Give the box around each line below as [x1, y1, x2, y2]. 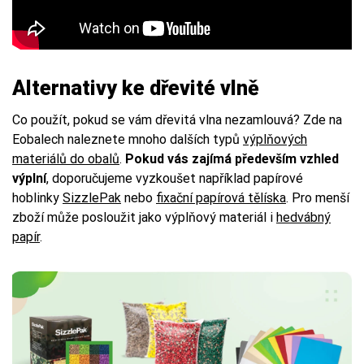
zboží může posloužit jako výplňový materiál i [12, 209, 276, 225]
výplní [12, 170, 46, 186]
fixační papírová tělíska [156, 189, 286, 206]
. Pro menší [286, 189, 349, 206]
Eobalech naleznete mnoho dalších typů [12, 131, 243, 147]
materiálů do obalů [12, 150, 119, 167]
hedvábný [276, 209, 331, 225]
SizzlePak [63, 189, 121, 206]
